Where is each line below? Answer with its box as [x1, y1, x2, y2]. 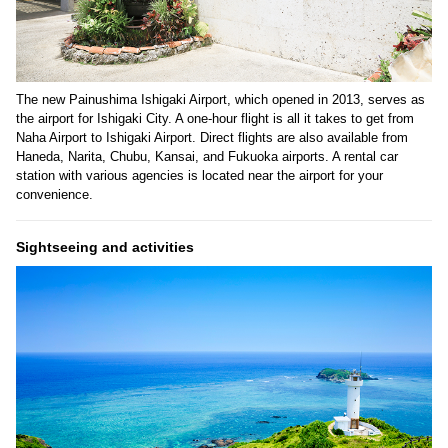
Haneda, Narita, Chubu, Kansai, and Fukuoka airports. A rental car [16, 149, 398, 165]
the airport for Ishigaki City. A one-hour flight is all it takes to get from [16, 111, 414, 127]
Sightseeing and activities [16, 239, 194, 256]
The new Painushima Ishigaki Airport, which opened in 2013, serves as [16, 92, 425, 108]
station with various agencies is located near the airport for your [16, 168, 383, 184]
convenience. [16, 187, 93, 203]
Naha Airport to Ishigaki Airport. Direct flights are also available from [16, 130, 408, 146]
